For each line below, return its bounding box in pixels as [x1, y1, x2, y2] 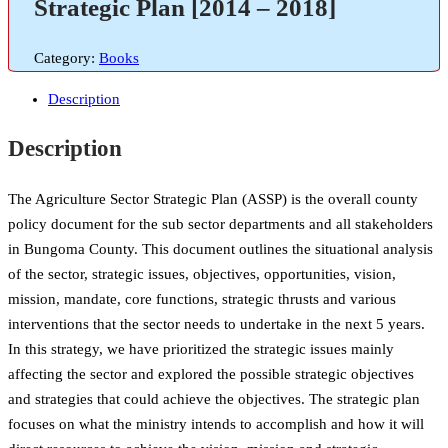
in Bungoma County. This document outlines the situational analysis [8, 240, 433, 257]
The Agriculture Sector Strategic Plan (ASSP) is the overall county [8, 190, 418, 207]
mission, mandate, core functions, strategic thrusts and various [8, 290, 396, 307]
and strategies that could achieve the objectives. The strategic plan [8, 390, 420, 407]
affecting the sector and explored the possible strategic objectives [8, 365, 414, 382]
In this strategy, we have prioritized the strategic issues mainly [8, 340, 394, 357]
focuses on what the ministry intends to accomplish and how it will [8, 415, 424, 432]
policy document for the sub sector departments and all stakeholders [8, 215, 433, 232]
